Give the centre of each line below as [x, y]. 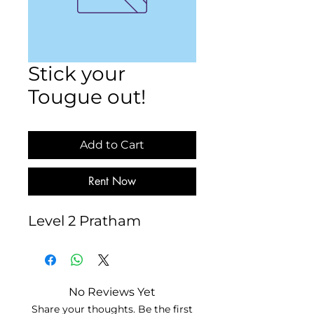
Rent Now [112, 181]
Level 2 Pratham [84, 220]
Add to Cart [112, 144]
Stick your [77, 73]
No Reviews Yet [112, 292]
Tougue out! [87, 96]
